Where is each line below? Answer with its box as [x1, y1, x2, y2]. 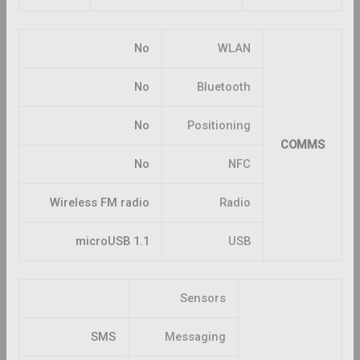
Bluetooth [196, 80, 251, 94]
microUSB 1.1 [75, 234, 149, 248]
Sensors [179, 290, 226, 305]
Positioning [186, 118, 251, 133]
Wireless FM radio [49, 195, 149, 210]
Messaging [164, 329, 226, 344]
